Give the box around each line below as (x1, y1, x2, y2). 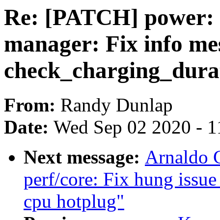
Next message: (24, 146, 145, 168)
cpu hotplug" (24, 191, 124, 212)
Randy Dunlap (60, 94, 173, 116)
